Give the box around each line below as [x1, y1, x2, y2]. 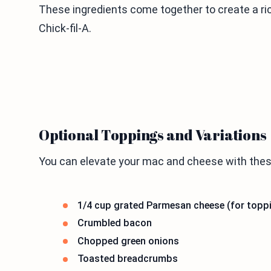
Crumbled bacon [77, 217, 152, 229]
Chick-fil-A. [39, 21, 91, 34]
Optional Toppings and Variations [39, 125, 267, 145]
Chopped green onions [77, 235, 179, 247]
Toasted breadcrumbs [77, 253, 178, 265]
